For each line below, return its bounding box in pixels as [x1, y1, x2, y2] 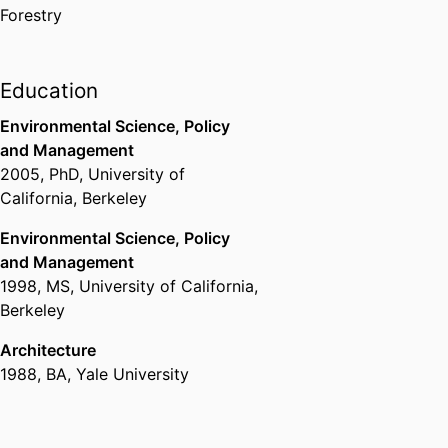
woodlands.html [56, 69, 176, 90]
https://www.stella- [56, 3, 200, 24]
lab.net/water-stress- [56, 25, 214, 46]
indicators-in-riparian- [56, 47, 222, 68]
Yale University [76, 363, 189, 384]
